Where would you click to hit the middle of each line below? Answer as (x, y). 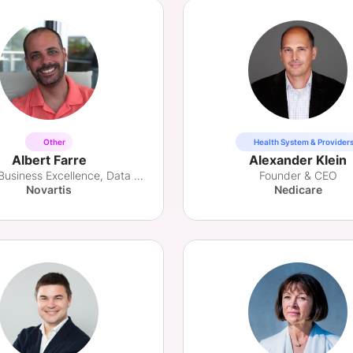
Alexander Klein (298, 160)
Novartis (49, 190)
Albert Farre (49, 160)
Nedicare (298, 190)
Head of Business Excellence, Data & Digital (139, 175)
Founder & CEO (298, 175)
